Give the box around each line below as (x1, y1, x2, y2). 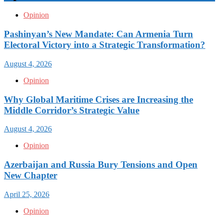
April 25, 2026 (4, 190, 49, 198)
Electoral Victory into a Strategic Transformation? (4, 40, 205, 50)
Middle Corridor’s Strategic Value (4, 105, 139, 115)
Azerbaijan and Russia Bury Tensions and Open (4, 159, 197, 170)
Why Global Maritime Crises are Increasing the (4, 94, 193, 105)
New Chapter (4, 170, 57, 180)
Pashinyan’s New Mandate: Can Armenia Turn (4, 29, 193, 40)
